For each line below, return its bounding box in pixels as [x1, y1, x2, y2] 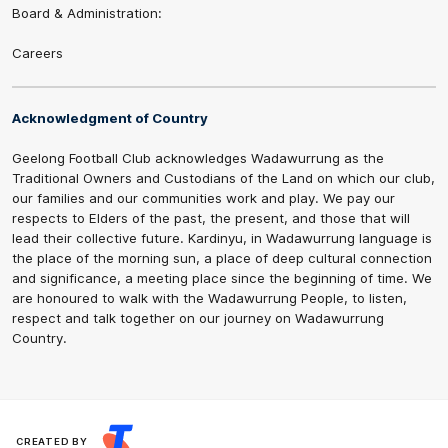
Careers [12, 44, 63, 61]
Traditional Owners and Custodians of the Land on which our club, [12, 169, 435, 186]
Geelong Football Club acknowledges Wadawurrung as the [12, 149, 384, 166]
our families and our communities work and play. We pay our [12, 189, 395, 206]
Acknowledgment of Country [12, 109, 208, 126]
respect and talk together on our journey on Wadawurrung [12, 309, 384, 326]
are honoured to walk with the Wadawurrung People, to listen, [12, 289, 407, 306]
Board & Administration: [12, 4, 162, 21]
